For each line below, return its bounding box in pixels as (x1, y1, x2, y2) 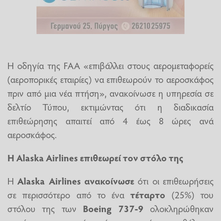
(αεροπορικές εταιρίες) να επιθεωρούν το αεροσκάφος (7, 72, 214, 85)
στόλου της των (7, 202, 83, 215)
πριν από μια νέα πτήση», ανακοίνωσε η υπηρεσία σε (7, 86, 214, 99)
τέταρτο (130, 188, 166, 201)
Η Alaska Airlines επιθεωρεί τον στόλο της (7, 151, 183, 164)
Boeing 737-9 (83, 202, 144, 215)
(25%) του (165, 188, 214, 201)
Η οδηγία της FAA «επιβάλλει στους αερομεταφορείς (7, 58, 214, 72)
